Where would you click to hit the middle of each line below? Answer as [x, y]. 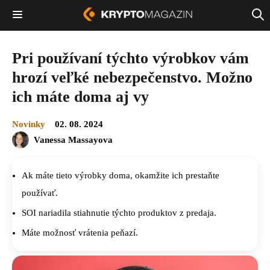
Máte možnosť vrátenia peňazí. [80, 232]
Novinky [29, 124]
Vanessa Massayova [73, 140]
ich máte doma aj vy [80, 96]
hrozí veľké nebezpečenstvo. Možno [132, 77]
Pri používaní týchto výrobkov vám [130, 58]
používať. [40, 193]
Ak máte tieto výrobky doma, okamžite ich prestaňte [121, 175]
